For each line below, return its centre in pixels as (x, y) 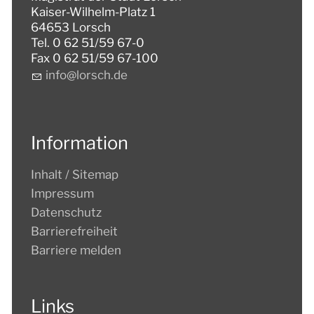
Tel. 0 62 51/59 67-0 (88, 43)
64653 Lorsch (71, 28)
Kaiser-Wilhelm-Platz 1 (93, 12)
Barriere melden (76, 251)
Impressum (62, 194)
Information (80, 143)
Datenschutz (66, 213)
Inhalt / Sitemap (75, 175)
